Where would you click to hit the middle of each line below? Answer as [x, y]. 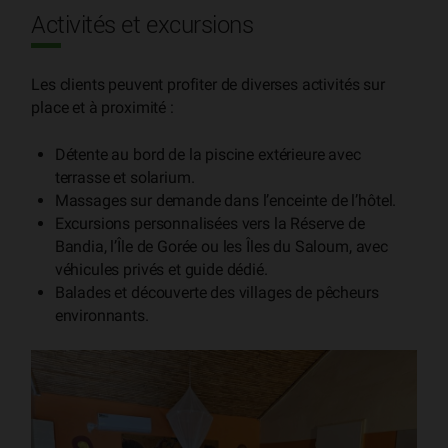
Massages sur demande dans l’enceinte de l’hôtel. [225, 200]
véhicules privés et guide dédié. [161, 269]
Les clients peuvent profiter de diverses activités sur [208, 85]
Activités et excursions [142, 26]
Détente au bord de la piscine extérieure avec [207, 154]
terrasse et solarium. [124, 177]
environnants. [101, 315]
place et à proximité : [102, 108]
